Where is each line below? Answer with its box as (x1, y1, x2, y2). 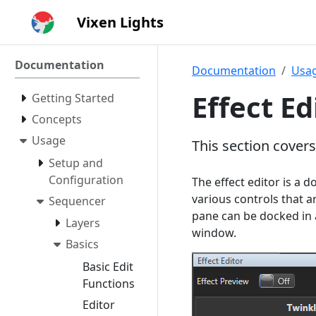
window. (192, 225, 236, 241)
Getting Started (32, 90, 114, 106)
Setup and (49, 154, 103, 171)
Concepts (32, 111, 82, 127)
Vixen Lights (76, 12, 164, 32)
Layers (66, 215, 100, 231)
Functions (83, 275, 135, 291)
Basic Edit (83, 258, 133, 274)
